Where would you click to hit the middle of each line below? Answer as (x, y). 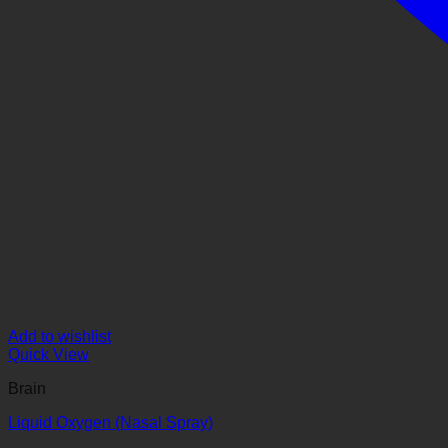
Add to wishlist (59, 336)
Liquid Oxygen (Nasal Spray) (110, 422)
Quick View (48, 354)
